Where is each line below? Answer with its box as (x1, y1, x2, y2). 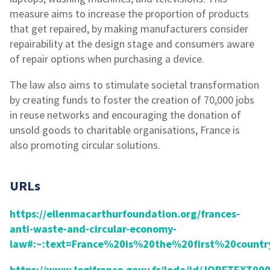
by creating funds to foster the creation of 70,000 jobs (10, 93, 254, 107)
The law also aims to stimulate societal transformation (10, 78, 259, 92)
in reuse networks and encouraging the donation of (10, 108, 241, 122)
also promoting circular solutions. (10, 138, 160, 152)
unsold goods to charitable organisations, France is (10, 123, 240, 137)
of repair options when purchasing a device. (10, 52, 204, 66)
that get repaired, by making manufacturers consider (10, 22, 248, 36)
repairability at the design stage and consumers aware (10, 37, 254, 51)
